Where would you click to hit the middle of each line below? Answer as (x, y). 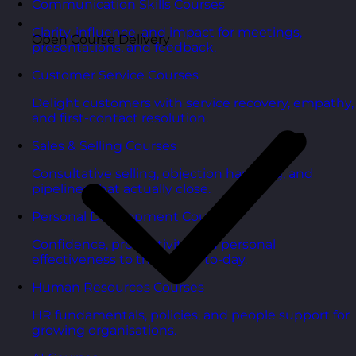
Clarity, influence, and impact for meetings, (167, 33)
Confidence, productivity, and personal (154, 245)
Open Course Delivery (101, 40)
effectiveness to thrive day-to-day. (139, 260)
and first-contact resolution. (120, 118)
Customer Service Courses (115, 75)
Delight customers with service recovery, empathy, (193, 103)
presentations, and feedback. (124, 48)
